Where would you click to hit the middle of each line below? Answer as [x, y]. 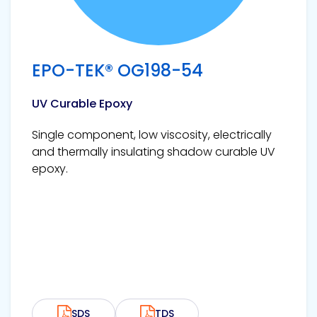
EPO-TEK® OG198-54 [117, 71]
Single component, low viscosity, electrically [152, 135]
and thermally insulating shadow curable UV [154, 152]
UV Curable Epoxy [82, 104]
